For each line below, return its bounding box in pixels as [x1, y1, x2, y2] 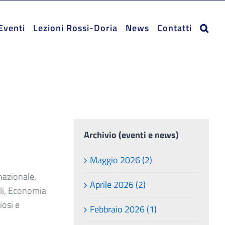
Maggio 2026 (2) [90, 153, 153, 167]
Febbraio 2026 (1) [90, 202, 157, 216]
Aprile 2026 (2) [90, 177, 146, 191]
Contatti [157, 21, 192, 35]
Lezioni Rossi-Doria [33, 21, 118, 35]
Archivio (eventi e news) [84, 128, 179, 142]
